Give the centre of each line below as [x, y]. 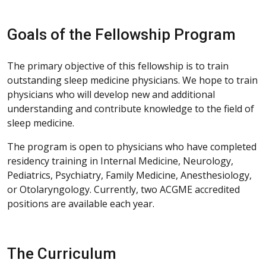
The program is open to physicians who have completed [132, 146]
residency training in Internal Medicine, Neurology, [120, 161]
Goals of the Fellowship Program [121, 34]
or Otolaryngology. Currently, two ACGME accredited [123, 189]
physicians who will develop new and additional [111, 94]
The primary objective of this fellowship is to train [118, 66]
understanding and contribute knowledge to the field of [131, 108]
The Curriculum [62, 253]
